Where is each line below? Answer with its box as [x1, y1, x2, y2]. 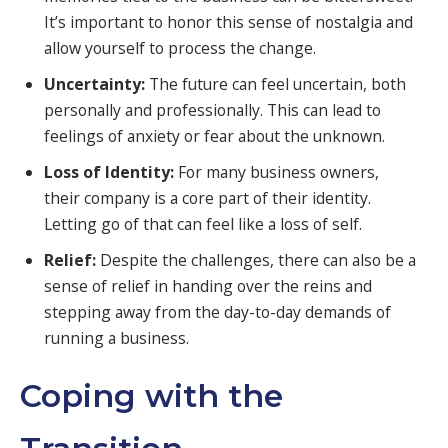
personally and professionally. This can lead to [43, 98, 381, 121]
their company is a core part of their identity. [43, 186, 371, 209]
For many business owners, [173, 160, 379, 183]
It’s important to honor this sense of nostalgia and [43, 11, 413, 34]
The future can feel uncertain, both [144, 72, 406, 95]
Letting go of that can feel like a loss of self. [43, 212, 362, 235]
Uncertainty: [43, 72, 145, 95]
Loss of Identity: [43, 160, 174, 183]
